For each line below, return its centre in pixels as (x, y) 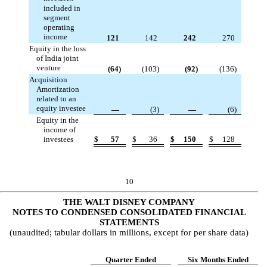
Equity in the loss (58, 49)
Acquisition (49, 80)
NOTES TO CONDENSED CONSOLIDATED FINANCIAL (129, 212)
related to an (57, 99)
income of (60, 130)
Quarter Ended (131, 259)
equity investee (61, 108)
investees (59, 139)
